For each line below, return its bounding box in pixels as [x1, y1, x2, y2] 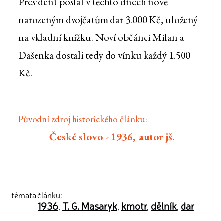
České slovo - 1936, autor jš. [49, 130, 175, 144]
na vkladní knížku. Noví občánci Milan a [18, 31, 184, 44]
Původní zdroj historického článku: [18, 113, 147, 126]
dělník [151, 199, 177, 212]
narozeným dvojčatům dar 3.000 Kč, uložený [18, 13, 198, 27]
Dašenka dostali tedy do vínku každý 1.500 [18, 48, 190, 62]
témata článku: [11, 189, 62, 200]
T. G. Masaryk [62, 199, 117, 212]
